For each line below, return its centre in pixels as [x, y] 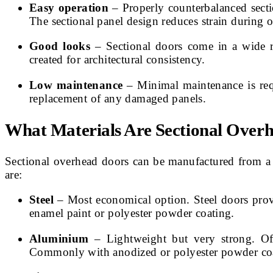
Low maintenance [76, 85]
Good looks [60, 46]
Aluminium [59, 238]
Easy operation [69, 8]
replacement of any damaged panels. [118, 98]
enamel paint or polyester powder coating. [132, 213]
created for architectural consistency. [117, 60]
